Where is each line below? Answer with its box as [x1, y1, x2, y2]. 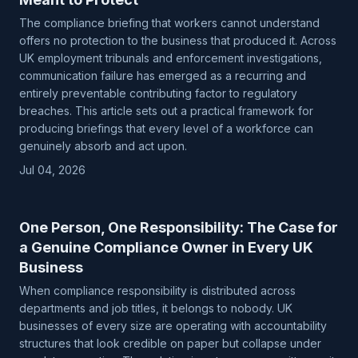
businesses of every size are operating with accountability [19, 319, 327, 332]
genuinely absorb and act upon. [19, 139, 187, 153]
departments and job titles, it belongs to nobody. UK [19, 301, 292, 315]
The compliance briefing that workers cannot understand [19, 16, 320, 30]
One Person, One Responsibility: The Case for [19, 219, 338, 236]
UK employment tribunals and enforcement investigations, [19, 51, 322, 65]
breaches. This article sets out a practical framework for [19, 104, 313, 117]
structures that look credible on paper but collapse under [19, 336, 321, 350]
